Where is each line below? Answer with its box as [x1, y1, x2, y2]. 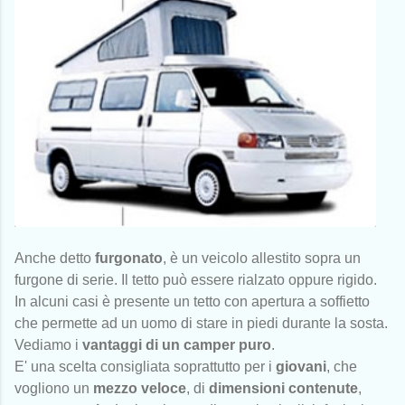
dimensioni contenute [209, 380, 358, 396]
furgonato [95, 250, 163, 266]
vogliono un [14, 380, 93, 396]
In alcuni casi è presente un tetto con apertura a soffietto [14, 293, 370, 309]
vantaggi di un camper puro [82, 336, 271, 353]
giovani [276, 358, 326, 374]
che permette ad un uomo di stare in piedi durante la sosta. [14, 315, 388, 331]
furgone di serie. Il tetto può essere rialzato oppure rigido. [14, 271, 377, 287]
